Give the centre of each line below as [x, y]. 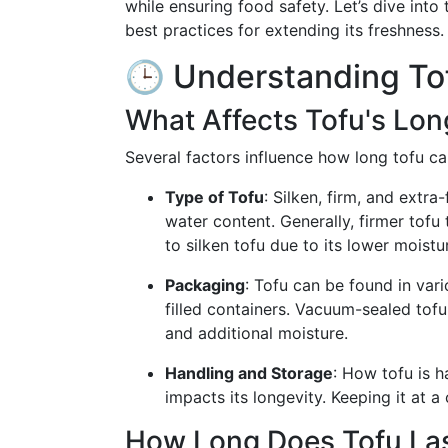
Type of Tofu [214, 197]
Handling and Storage [249, 373]
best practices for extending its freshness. [284, 30]
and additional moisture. [256, 333]
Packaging [205, 285]
